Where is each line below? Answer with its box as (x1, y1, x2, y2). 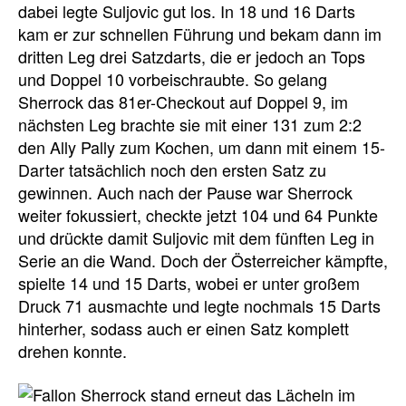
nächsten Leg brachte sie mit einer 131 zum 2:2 (18, 112, 362, 137)
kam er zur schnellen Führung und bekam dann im (18, 22, 382, 46)
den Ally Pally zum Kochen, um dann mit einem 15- (18, 135, 385, 159)
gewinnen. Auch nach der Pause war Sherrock (18, 180, 353, 205)
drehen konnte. (18, 339, 127, 363)
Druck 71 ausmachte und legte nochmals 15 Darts (18, 294, 381, 318)
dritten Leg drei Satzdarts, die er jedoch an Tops (18, 44, 365, 69)
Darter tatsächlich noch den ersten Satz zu (18, 158, 326, 182)
